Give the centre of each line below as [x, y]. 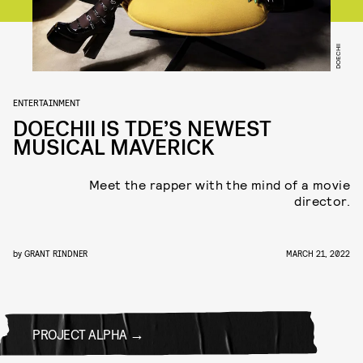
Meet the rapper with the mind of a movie [220, 184]
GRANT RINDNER [56, 253]
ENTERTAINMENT [47, 102]
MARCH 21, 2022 [318, 253]
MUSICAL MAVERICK [114, 148]
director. [322, 201]
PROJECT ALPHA [80, 334]
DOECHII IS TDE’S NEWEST [142, 129]
